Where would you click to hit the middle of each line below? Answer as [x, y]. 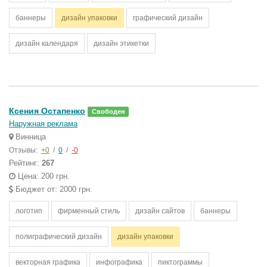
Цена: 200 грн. [43, 176]
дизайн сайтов [160, 211]
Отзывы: [24, 150]
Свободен [108, 111]
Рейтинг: [25, 163]
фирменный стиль [89, 211]
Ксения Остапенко [47, 111]
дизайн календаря [47, 44]
